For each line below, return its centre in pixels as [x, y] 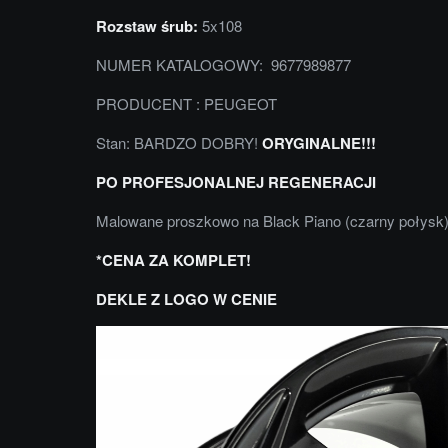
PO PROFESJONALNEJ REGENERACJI [236, 181]
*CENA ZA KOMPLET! [173, 259]
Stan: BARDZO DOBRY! [179, 142]
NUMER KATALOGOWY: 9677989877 [223, 64]
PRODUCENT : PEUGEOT [186, 103]
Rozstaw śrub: [147, 25]
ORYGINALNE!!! [319, 142]
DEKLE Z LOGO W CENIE [186, 298]
